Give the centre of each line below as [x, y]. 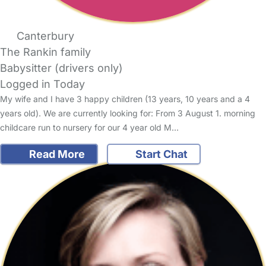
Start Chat [160, 154]
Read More [56, 154]
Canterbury [45, 36]
